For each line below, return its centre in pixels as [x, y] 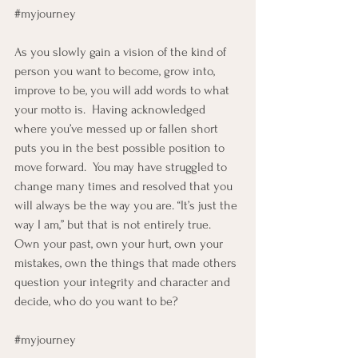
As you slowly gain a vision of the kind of [122, 52]
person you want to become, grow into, [116, 71]
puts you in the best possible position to [121, 148]
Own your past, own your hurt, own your [120, 244]
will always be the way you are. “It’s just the [127, 205]
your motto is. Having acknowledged [111, 109]
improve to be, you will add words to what [123, 90]
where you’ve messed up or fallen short [118, 129]
